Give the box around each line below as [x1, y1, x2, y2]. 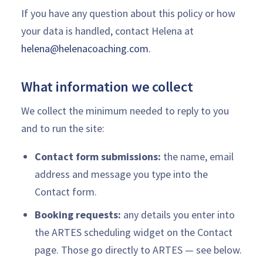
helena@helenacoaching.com [21, 41, 149, 55]
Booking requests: [34, 208, 121, 221]
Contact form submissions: [34, 150, 161, 163]
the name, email [160, 150, 234, 163]
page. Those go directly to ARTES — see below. [34, 243, 242, 257]
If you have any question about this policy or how [21, 6, 235, 20]
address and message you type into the [34, 167, 208, 181]
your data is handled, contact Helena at [21, 23, 194, 38]
